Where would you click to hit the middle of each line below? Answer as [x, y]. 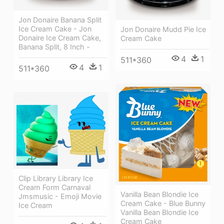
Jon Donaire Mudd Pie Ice [163, 29]
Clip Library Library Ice [56, 178]
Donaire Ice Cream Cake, [60, 37]
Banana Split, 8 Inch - [54, 46]
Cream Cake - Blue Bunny [163, 203]
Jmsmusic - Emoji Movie [60, 196]
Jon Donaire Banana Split [60, 19]
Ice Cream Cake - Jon [55, 28]
